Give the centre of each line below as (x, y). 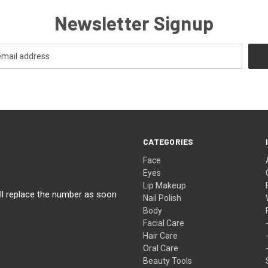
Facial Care (164, 223)
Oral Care (161, 249)
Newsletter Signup (134, 23)
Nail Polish (162, 198)
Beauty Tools (168, 261)
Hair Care (161, 236)
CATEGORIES (168, 142)
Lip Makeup (165, 186)
